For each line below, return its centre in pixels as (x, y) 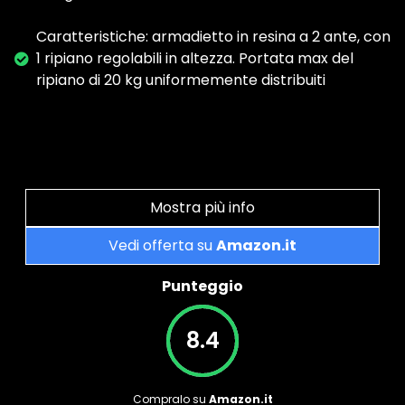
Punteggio (202, 286)
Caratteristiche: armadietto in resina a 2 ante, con (213, 36)
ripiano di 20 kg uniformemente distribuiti (181, 80)
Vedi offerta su (162, 245)
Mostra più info (202, 207)
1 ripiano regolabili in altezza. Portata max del (195, 58)
